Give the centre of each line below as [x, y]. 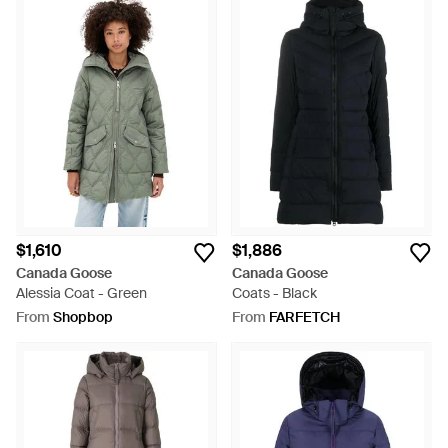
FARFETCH [304, 317]
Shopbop [83, 317]
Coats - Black [274, 293]
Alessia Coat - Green [81, 293]
